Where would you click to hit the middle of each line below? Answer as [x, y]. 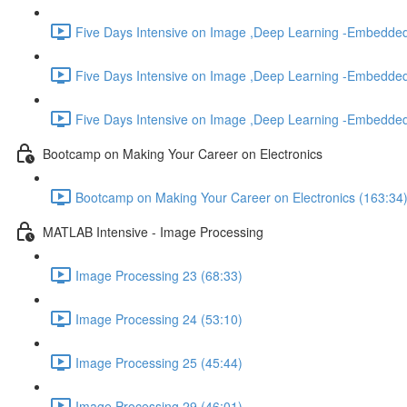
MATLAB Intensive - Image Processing [153, 231]
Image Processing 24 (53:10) [159, 318]
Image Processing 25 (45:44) [159, 362]
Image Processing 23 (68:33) [159, 275]
